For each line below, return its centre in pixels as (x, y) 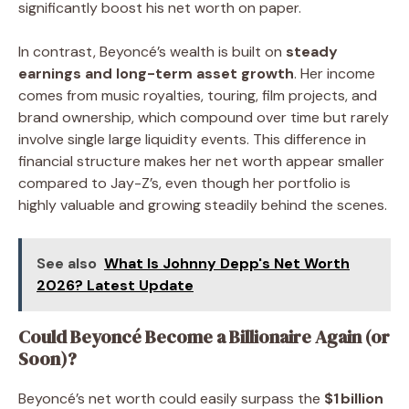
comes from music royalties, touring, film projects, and (198, 95)
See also (67, 263)
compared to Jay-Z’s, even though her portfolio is (184, 183)
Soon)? (47, 358)
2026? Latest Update (115, 285)
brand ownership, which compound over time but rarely (204, 117)
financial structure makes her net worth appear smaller (201, 161)
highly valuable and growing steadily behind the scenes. (203, 204)
